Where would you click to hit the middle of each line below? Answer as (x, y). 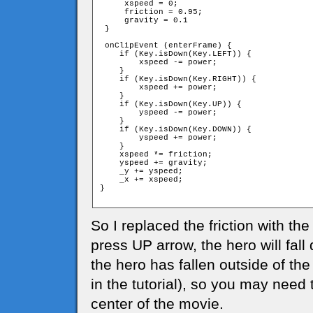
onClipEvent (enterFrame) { (166, 45)
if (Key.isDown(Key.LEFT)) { (176, 54)
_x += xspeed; (141, 180)
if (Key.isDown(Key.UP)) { (171, 104)
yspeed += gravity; (154, 163)
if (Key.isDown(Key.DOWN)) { (176, 129)
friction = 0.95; (151, 12)
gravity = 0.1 (144, 20)
